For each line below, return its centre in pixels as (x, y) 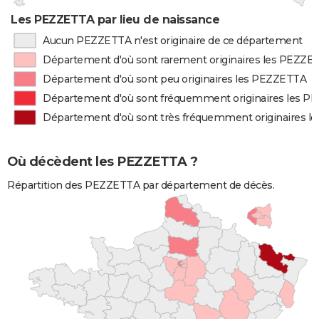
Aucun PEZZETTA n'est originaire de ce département (172, 41)
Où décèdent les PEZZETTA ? (102, 162)
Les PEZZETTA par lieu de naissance (115, 20)
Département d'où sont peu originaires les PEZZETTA (175, 79)
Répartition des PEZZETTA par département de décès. (141, 185)
